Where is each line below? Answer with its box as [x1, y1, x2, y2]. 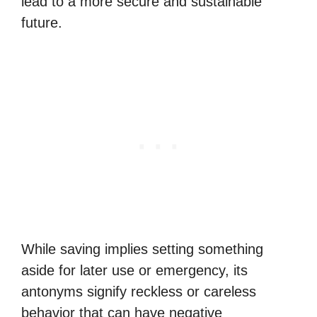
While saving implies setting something [21, 241, 263, 257]
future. [21, 15, 62, 30]
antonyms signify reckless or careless [21, 284, 256, 299]
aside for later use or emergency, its [21, 263, 248, 278]
